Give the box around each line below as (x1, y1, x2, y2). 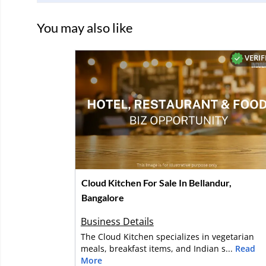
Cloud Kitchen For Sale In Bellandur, (81, 176, 232, 188)
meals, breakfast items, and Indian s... (80, 243, 235, 255)
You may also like (37, 20, 133, 36)
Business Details (80, 215, 154, 229)
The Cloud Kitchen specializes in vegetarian (80, 231, 254, 243)
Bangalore (81, 191, 124, 203)
